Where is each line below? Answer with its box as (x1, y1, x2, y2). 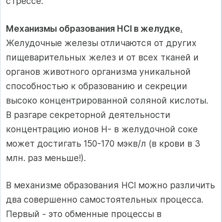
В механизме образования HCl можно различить (6, 180, 215, 191)
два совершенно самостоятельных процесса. (6, 194, 203, 205)
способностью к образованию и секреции (6, 80, 187, 91)
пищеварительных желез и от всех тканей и (6, 52, 199, 62)
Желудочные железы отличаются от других (6, 37, 197, 48)
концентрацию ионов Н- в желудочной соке (6, 123, 198, 134)
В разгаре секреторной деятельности (6, 109, 170, 120)
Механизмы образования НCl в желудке (6, 23, 180, 34)
